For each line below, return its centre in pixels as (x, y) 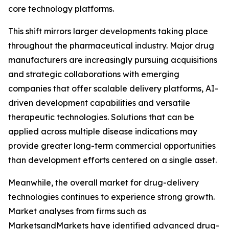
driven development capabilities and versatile (99, 103)
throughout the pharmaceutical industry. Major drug (111, 45)
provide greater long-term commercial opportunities (112, 146)
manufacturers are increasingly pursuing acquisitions (113, 60)
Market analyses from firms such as (77, 211)
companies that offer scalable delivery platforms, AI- (113, 88)
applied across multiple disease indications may (103, 131)
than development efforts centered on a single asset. (112, 160)
